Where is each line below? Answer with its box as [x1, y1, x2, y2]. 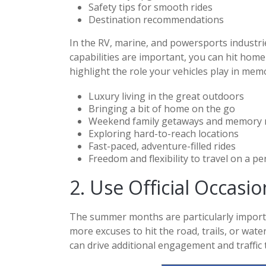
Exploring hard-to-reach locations [88, 126, 239, 140]
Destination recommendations [88, 12, 224, 26]
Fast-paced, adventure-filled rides [88, 139, 236, 153]
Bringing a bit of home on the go [88, 102, 235, 115]
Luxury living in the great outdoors [88, 89, 244, 103]
